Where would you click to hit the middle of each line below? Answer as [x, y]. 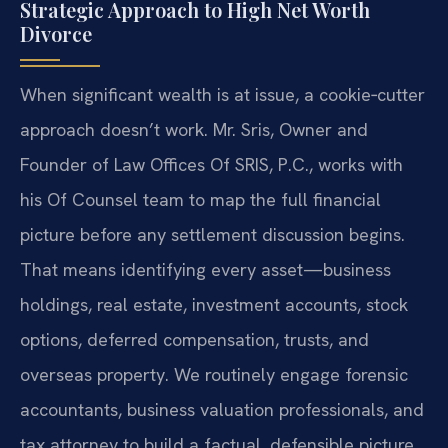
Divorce [56, 33]
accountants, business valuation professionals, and [222, 409]
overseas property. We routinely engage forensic [214, 374]
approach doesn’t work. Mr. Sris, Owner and [194, 129]
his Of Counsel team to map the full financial [200, 199]
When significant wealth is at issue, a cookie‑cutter [222, 94]
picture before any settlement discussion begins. [212, 234]
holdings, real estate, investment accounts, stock [214, 304]
